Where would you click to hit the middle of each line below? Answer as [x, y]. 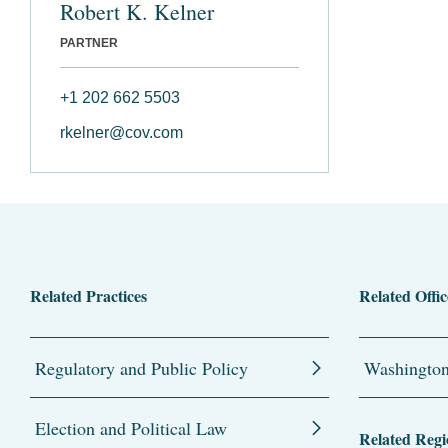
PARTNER [89, 42]
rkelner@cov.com [121, 132]
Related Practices [88, 295]
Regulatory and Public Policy [141, 367]
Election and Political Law [131, 427]
